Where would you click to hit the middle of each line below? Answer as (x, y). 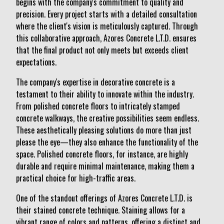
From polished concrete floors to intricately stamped (98, 106)
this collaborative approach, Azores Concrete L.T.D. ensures (106, 38)
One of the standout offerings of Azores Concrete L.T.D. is (104, 198)
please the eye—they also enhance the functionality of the (107, 142)
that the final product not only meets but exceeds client (102, 50)
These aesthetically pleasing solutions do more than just (104, 130)
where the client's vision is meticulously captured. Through (107, 26)
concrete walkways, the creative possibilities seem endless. (107, 118)
